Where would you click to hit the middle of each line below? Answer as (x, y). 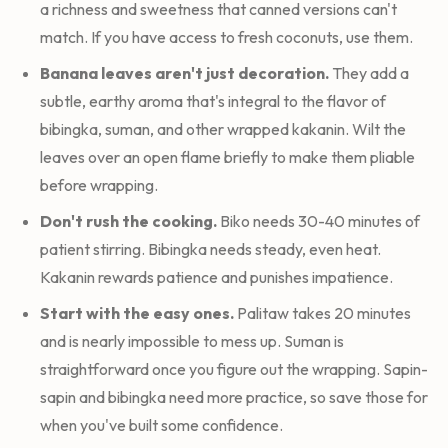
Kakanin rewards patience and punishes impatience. (216, 276)
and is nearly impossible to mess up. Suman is (192, 340)
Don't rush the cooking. (128, 220)
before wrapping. (99, 184)
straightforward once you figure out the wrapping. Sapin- (234, 368)
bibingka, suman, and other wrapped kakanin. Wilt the (223, 128)
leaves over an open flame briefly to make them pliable (227, 156)
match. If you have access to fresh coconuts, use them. (226, 36)
